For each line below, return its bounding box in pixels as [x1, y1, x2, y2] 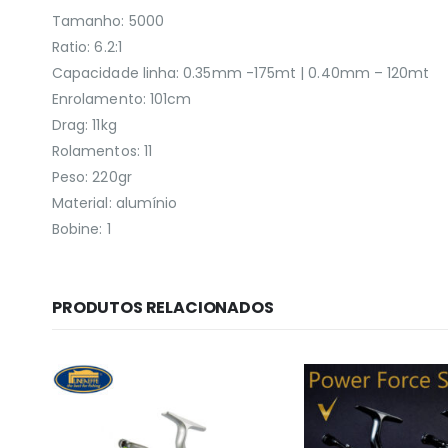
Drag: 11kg [52, 114, 117, 135]
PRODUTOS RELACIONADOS [52, 295, 274, 319]
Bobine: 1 [52, 218, 111, 239]
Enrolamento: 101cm [52, 88, 192, 109]
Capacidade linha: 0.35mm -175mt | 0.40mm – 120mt [52, 62, 430, 83]
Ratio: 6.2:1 [52, 36, 122, 57]
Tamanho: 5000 [52, 10, 164, 31]
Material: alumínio [52, 192, 178, 213]
